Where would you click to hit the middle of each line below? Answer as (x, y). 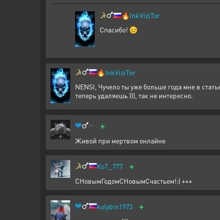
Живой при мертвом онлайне (120, 140)
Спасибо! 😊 (119, 30)
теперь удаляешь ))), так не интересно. (134, 95)
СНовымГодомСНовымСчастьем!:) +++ (134, 180)
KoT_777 (110, 166)
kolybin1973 (115, 206)
